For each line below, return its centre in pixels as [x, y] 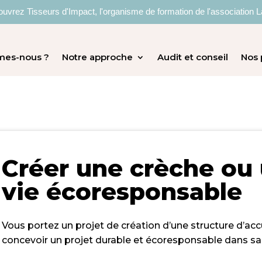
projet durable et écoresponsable [145, 240]
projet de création [119, 225]
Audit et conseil [192, 57]
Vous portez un [39, 225]
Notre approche [97, 57]
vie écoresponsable [122, 192]
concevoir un [33, 240]
